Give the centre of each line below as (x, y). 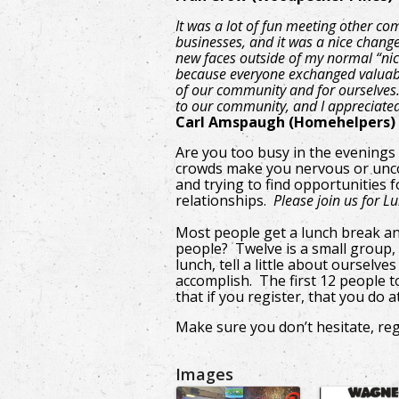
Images (204, 374)
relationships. (224, 200)
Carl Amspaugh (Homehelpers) (285, 122)
